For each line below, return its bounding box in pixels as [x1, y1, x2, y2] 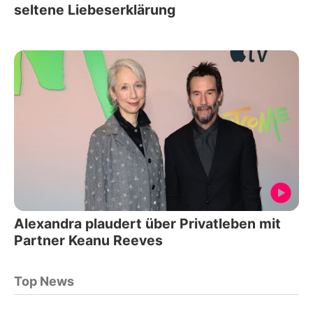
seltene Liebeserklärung [14, 1, 175, 19]
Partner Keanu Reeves [14, 231, 163, 249]
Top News [14, 273, 74, 289]
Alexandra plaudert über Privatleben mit [14, 214, 281, 232]
